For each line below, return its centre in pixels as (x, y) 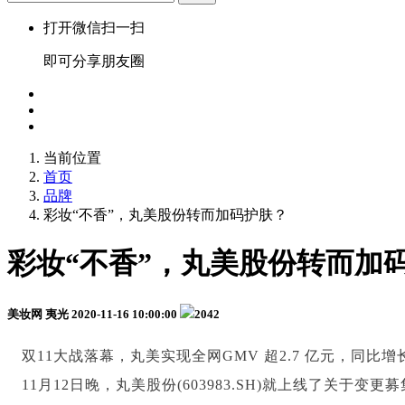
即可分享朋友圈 (94, 61)
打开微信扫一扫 (94, 28)
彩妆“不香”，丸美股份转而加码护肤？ (165, 215)
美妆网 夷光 (38, 314)
